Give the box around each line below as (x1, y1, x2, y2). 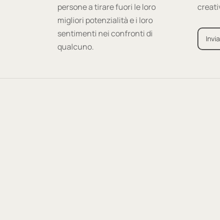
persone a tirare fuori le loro (57, 1, 156, 13)
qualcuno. (57, 41, 94, 53)
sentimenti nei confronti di (57, 28, 153, 39)
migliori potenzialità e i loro (57, 15, 153, 26)
